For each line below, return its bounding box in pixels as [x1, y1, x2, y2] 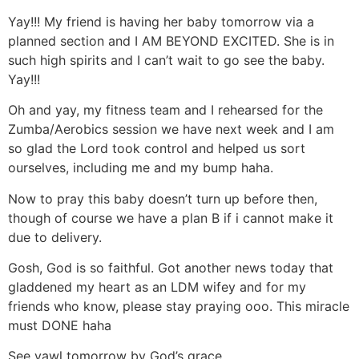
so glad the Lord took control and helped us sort [8, 140, 305, 157]
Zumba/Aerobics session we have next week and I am [8, 121, 334, 138]
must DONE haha [8, 317, 111, 333]
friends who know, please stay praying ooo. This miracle [8, 297, 349, 314]
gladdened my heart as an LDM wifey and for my [8, 278, 306, 295]
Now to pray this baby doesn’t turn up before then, [8, 190, 317, 207]
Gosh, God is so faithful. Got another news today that [8, 259, 333, 276]
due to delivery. [8, 228, 102, 245]
